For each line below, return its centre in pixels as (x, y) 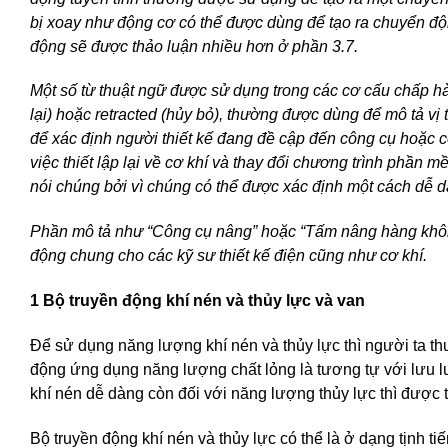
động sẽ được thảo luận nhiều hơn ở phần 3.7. (194, 46)
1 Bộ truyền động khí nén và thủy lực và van (197, 300)
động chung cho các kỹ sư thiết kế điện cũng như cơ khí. (228, 256)
